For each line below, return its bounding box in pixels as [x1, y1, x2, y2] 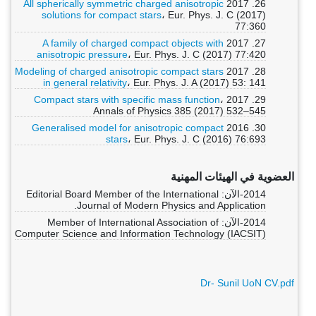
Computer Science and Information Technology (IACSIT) [15, 228, 266, 239]
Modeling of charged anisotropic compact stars [15, 66, 224, 77]
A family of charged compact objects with [42, 37, 224, 49]
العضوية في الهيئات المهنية [171, 171, 294, 183]
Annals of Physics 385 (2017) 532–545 [93, 105, 266, 116]
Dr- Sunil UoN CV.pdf [200, 277, 294, 288]
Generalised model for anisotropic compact [32, 122, 224, 133]
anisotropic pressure [37, 49, 128, 60]
